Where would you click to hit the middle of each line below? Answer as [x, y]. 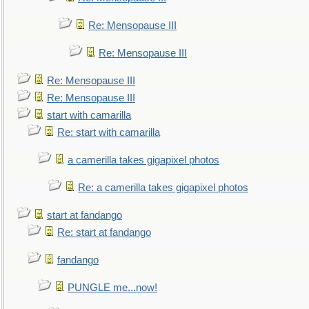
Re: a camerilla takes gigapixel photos [163, 188]
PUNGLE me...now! [112, 288]
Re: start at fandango [104, 232]
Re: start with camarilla [109, 132]
